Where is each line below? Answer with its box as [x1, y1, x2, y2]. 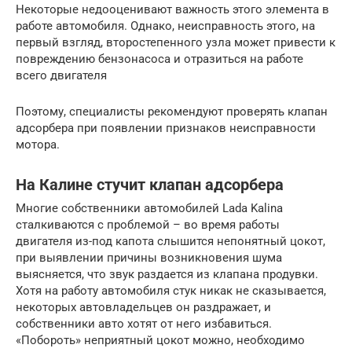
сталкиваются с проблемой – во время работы [16, 218, 280, 233]
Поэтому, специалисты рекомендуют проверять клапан [16, 104, 328, 119]
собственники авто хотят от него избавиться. [16, 317, 272, 332]
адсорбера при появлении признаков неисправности [16, 121, 316, 136]
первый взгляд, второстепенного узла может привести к [16, 35, 335, 50]
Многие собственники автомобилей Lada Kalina [16, 201, 283, 216]
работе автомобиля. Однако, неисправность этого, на [16, 19, 315, 34]
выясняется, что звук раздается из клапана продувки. [16, 267, 318, 282]
